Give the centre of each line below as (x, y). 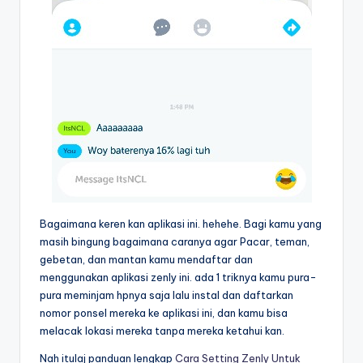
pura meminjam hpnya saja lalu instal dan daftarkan (167, 295)
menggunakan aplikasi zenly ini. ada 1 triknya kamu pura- (178, 277)
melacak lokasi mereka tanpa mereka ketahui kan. (162, 330)
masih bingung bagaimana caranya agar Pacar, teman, (175, 241)
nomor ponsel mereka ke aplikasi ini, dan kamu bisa (164, 312)
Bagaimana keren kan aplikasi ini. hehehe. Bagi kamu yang (181, 223)
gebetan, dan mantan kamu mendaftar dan (146, 259)
